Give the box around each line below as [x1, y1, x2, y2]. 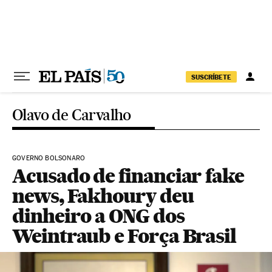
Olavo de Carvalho [12, 106, 131, 124]
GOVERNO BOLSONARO [12, 154, 86, 162]
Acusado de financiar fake [12, 164, 245, 188]
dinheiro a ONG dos [12, 204, 185, 228]
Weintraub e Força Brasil [12, 224, 237, 248]
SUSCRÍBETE [191, 72, 231, 81]
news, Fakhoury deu [12, 184, 194, 208]
